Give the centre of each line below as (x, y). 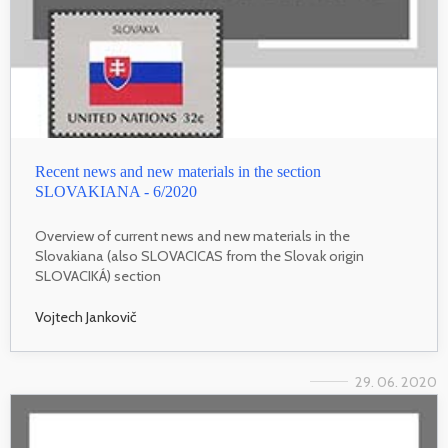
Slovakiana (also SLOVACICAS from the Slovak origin (199, 255)
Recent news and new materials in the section (178, 171)
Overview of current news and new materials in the (192, 235)
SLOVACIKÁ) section (98, 275)
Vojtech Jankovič (86, 317)
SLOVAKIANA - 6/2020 (116, 191)
